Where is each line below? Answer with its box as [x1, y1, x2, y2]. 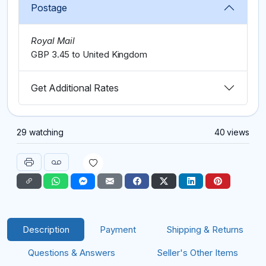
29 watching [17, 126, 64, 137]
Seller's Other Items [157, 246, 238, 258]
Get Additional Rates [31, 81, 119, 94]
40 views [214, 126, 249, 137]
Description [22, 223, 69, 235]
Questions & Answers [28, 246, 115, 258]
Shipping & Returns [166, 223, 244, 235]
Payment [99, 223, 136, 235]
